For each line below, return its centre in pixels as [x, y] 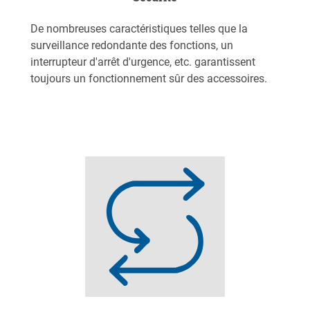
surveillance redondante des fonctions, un [132, 46]
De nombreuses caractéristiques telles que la [139, 29]
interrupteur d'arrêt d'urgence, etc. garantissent [143, 62]
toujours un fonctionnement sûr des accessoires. [149, 79]
